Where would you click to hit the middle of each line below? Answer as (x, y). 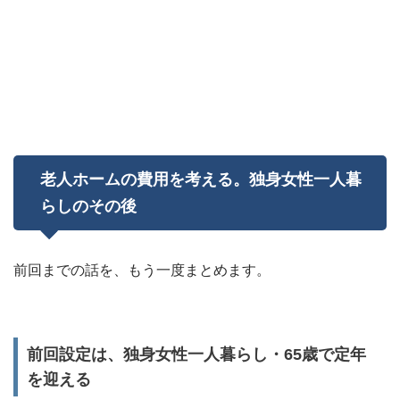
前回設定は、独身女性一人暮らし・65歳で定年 (196, 354)
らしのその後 (88, 206)
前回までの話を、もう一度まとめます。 (142, 270)
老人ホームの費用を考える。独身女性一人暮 (201, 179)
